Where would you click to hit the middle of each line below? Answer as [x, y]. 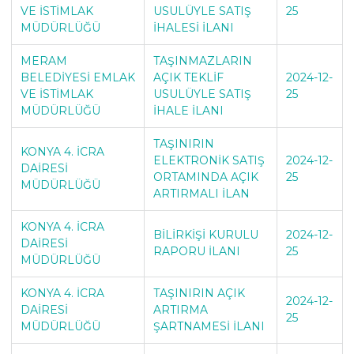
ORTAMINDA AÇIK [205, 177]
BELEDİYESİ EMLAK [77, 77]
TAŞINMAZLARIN [202, 60]
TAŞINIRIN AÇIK [199, 293]
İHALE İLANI [188, 110]
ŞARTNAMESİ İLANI [209, 326]
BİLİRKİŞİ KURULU [205, 234]
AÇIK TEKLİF [188, 77]
